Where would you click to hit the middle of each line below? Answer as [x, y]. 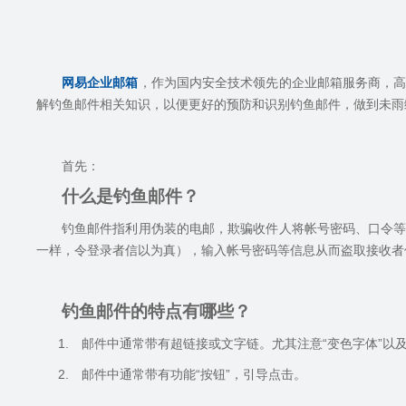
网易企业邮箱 [100, 82]
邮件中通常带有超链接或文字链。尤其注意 [202, 343]
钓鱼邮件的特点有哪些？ [156, 311]
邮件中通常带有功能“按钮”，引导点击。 [193, 374]
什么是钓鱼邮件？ [130, 196]
